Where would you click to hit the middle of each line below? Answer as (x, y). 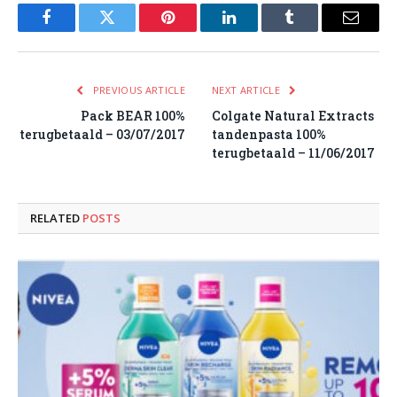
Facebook (76, 31)
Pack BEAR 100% (133, 116)
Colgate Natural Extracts (293, 116)
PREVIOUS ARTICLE (137, 90)
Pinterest (195, 31)
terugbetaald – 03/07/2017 (102, 135)
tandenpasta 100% (269, 135)
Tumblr (312, 31)
